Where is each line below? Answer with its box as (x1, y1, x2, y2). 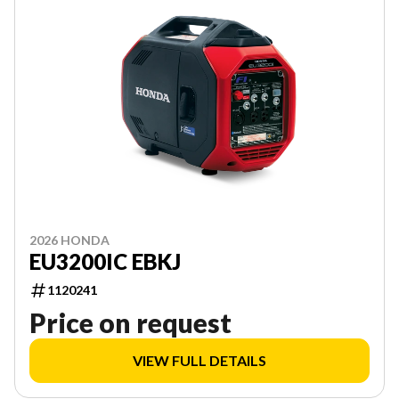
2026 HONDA (29, 232, 110, 248)
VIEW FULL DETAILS (133, 352, 266, 370)
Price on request (29, 306, 232, 339)
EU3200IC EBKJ (29, 248, 181, 275)
